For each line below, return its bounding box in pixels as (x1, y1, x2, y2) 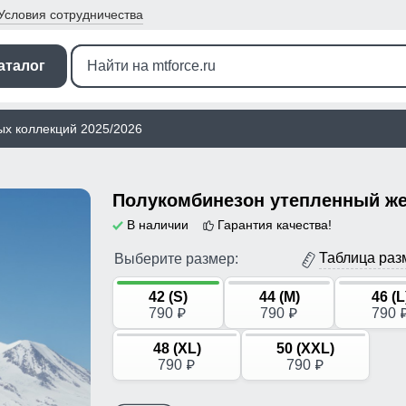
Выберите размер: (114, 250, 238, 266)
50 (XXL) (276, 340, 334, 356)
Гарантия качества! (217, 217, 332, 233)
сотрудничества (50, 6, 143, 22)
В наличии (127, 217, 188, 233)
